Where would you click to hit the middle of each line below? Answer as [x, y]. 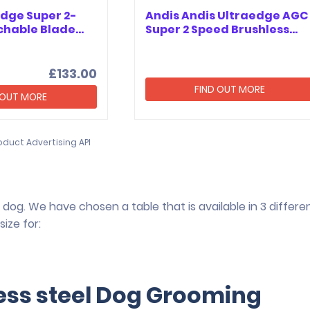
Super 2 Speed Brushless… [221, 29]
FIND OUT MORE [230, 89]
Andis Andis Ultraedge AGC [227, 15]
